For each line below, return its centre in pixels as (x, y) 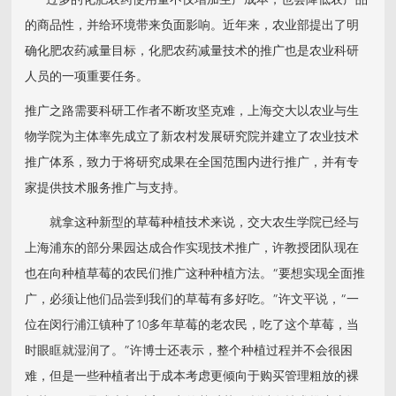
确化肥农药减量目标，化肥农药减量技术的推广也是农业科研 (192, 52)
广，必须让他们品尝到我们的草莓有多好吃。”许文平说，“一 (192, 300)
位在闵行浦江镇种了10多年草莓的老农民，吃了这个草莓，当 (192, 326)
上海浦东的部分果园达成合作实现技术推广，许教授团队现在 (192, 249)
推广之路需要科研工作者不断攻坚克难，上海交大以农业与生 (192, 112)
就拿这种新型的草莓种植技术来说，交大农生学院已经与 (192, 223)
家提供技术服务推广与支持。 (106, 189)
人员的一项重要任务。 (87, 77)
